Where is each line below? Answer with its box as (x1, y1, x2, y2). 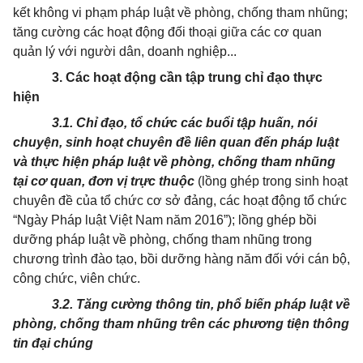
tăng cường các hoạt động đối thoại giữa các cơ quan (13, 25, 322, 39)
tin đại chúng (13, 336, 93, 350)
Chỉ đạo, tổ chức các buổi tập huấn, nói (76, 116, 317, 130)
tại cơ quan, (13, 174, 88, 188)
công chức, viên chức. (13, 271, 140, 285)
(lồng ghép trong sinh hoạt (194, 174, 348, 188)
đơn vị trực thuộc (88, 174, 194, 188)
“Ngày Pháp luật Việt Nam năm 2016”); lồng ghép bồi (13, 213, 317, 227)
